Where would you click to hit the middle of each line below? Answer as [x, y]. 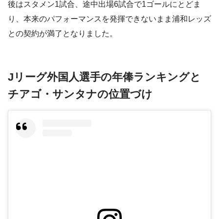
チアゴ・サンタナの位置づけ [80, 94]
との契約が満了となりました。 [63, 33]
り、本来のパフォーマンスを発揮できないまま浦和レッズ [109, 19]
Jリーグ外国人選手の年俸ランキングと [104, 77]
